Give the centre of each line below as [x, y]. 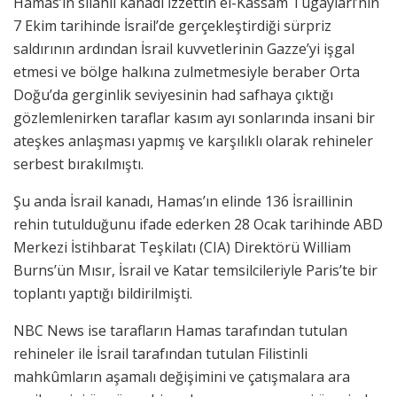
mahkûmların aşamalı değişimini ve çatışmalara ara [182, 377]
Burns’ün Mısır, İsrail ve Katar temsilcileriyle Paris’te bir [195, 271]
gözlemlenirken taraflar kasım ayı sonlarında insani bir [194, 118]
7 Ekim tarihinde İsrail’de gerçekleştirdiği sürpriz [172, 26]
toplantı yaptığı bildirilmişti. [103, 294]
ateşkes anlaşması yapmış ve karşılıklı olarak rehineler [193, 141]
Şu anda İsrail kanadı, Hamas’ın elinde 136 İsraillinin [183, 202]
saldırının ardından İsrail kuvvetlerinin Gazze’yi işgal [184, 49]
